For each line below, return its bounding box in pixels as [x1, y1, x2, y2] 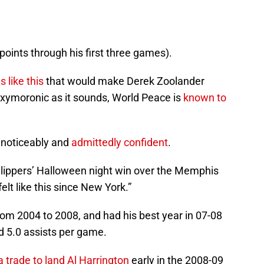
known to [183, 91, 226, 104]
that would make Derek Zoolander [44, 75, 204, 88]
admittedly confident [71, 136, 168, 149]
